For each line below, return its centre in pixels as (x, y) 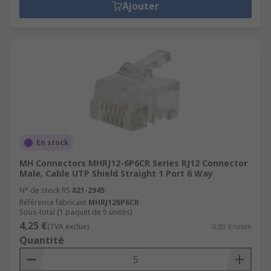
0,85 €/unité (232, 227)
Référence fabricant (53, 202)
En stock (53, 142)
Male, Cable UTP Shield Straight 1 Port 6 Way (116, 173)
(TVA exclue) (68, 227)
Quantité (42, 240)
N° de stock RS (45, 190)
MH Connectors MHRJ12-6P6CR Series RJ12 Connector (133, 163)
